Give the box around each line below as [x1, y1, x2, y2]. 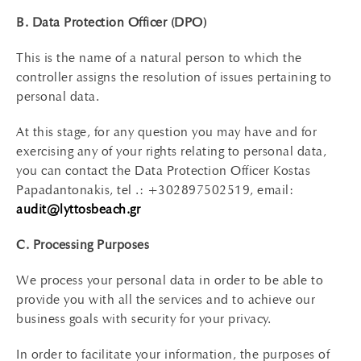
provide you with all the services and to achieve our [16, 292, 315, 307]
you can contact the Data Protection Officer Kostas [16, 163, 310, 178]
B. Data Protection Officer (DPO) [16, 15, 206, 30]
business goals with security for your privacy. [16, 311, 271, 326]
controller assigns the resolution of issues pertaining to [16, 69, 332, 85]
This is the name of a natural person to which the [16, 50, 302, 65]
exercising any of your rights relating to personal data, [16, 143, 326, 159]
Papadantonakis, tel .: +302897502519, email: [16, 182, 293, 197]
